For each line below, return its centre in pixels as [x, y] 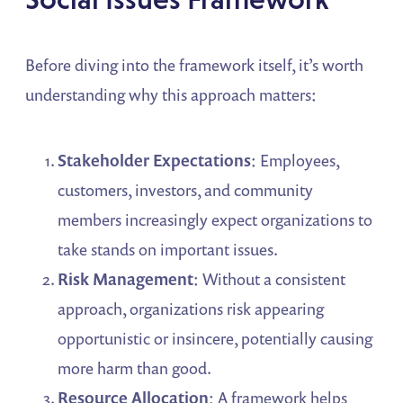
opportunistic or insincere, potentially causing [215, 338]
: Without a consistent [270, 278]
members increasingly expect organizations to [215, 219]
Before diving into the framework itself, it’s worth [195, 64]
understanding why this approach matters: [171, 94]
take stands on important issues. [168, 249]
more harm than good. [135, 367]
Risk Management [126, 278]
